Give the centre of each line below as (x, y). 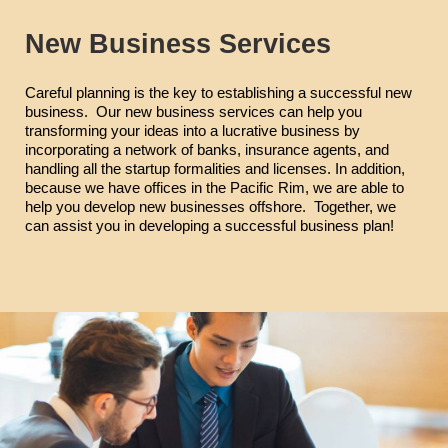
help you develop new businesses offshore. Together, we (210, 207)
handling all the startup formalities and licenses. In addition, (215, 169)
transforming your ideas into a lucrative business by (192, 131)
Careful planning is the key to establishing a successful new (218, 93)
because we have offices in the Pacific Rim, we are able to (214, 188)
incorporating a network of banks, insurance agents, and (207, 150)
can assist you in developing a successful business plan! (209, 226)
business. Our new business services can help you (193, 112)
